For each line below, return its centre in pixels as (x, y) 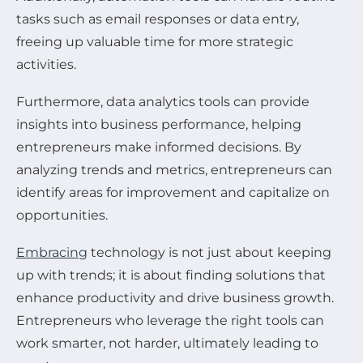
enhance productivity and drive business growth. (175, 297)
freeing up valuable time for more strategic (155, 41)
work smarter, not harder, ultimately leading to (167, 343)
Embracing (52, 252)
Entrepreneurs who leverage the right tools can (170, 320)
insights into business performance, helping (159, 124)
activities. (46, 64)
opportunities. (62, 215)
